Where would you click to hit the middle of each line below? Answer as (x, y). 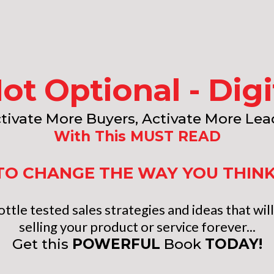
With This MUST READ (137, 136)
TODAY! (233, 244)
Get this (42, 244)
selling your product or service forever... (137, 227)
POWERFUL (116, 244)
